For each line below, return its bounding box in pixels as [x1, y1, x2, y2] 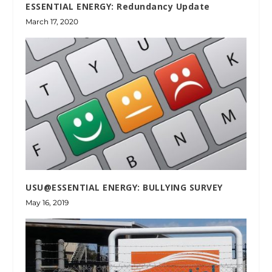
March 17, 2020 [25, 16, 79, 26]
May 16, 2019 [25, 197, 69, 207]
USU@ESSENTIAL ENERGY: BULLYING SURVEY [25, 181, 223, 193]
